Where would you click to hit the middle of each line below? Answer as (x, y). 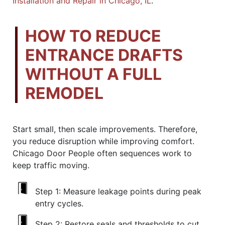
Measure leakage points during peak (131, 191)
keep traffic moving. (51, 165)
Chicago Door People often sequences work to (102, 153)
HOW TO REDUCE (93, 36)
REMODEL (64, 93)
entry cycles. (59, 203)
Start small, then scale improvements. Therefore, (105, 129)
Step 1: (48, 191)
